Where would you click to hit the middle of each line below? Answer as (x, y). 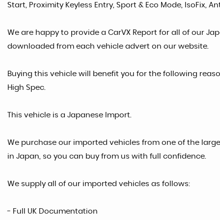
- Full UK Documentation (53, 211)
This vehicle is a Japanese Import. (69, 115)
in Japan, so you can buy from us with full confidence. (107, 156)
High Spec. (27, 87)
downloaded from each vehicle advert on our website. (108, 46)
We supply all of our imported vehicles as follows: (99, 184)
